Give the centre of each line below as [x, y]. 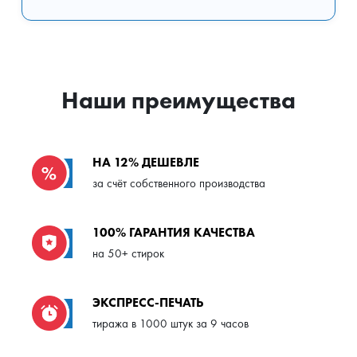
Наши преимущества [178, 100]
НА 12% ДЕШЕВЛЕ [146, 163]
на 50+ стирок [128, 254]
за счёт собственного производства [179, 184]
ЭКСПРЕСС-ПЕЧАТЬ [148, 303]
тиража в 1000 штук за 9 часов [171, 324]
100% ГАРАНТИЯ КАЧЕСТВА [174, 233]
